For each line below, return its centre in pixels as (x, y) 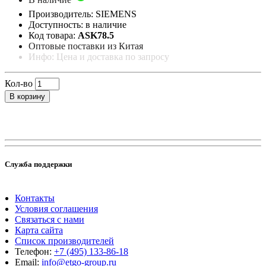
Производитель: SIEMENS (83, 14)
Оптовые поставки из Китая (86, 46)
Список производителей (64, 241)
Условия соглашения (56, 209)
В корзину (27, 96)
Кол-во (19, 83)
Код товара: (53, 35)
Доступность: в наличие (77, 24)
